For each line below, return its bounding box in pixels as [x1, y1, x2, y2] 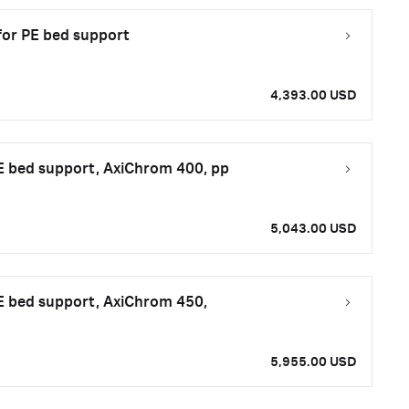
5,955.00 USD [270, 355, 357, 370]
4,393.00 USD [270, 89, 357, 103]
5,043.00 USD [270, 222, 357, 236]
